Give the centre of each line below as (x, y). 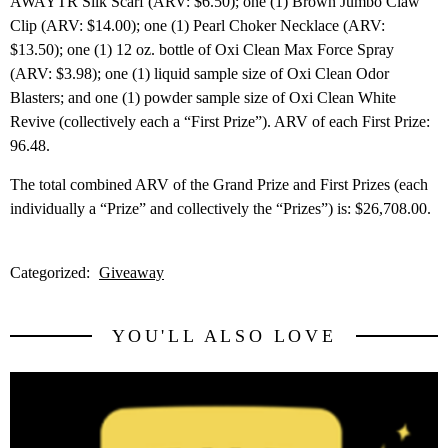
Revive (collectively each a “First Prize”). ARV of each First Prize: (220, 122)
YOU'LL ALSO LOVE (224, 335)
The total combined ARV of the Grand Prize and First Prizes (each (219, 184)
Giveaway (131, 272)
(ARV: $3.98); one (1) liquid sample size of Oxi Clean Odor (199, 74)
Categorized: (52, 272)
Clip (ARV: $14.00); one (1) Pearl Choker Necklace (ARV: (197, 26)
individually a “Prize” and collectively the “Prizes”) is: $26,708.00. (220, 208)
